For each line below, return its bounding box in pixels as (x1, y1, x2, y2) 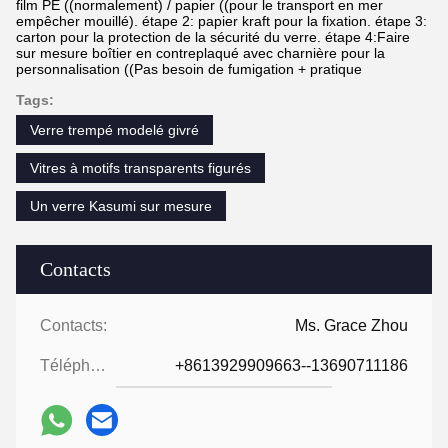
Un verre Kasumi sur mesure (30, 198, 212, 214)
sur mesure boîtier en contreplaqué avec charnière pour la (16, 45, 385, 61)
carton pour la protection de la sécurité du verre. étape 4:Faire (16, 29, 410, 45)
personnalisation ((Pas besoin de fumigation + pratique (16, 61, 362, 77)
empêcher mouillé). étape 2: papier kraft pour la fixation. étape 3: (16, 13, 427, 29)
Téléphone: (90, 357, 106, 374)
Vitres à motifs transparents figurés (30, 160, 251, 176)
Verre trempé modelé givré (30, 122, 199, 138)
